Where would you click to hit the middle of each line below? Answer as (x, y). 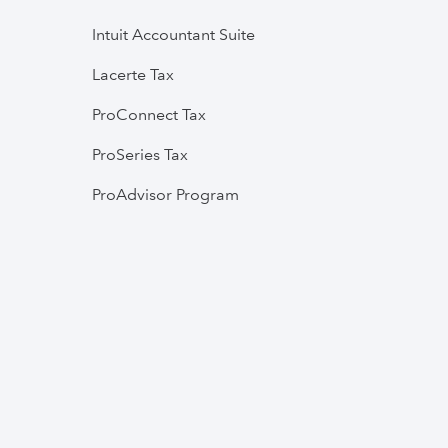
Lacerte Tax (133, 74)
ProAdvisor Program (165, 194)
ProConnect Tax (149, 114)
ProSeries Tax (140, 154)
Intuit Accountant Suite (173, 34)
